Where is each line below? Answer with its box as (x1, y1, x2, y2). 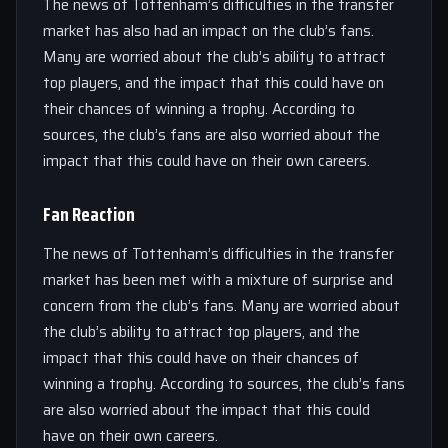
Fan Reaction (43, 199, 135, 229)
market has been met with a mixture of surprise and (43, 268, 393, 292)
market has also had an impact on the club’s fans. (43, 19, 374, 43)
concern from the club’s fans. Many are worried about (43, 294, 400, 318)
